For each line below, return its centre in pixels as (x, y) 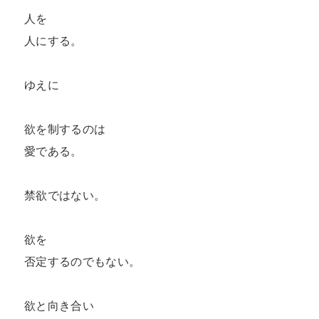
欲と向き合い (59, 306)
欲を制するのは (65, 129)
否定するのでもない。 (83, 262)
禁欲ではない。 (65, 195)
